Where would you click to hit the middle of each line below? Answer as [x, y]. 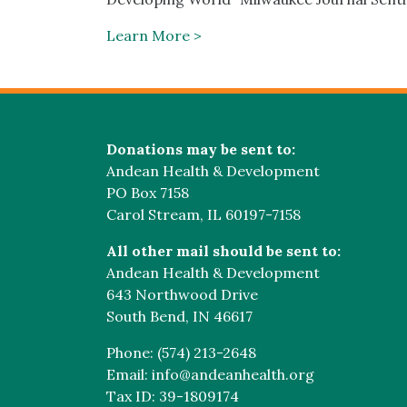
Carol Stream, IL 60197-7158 [203, 214]
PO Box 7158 [148, 193]
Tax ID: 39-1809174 [173, 396]
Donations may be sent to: [201, 149]
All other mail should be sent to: [223, 251]
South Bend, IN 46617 [179, 316]
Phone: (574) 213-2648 [181, 352]
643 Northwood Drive [182, 294]
